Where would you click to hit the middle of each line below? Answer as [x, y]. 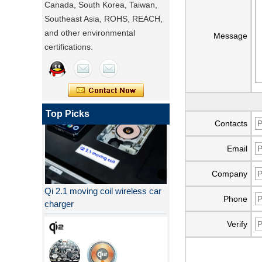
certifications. [69, 47]
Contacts [231, 123]
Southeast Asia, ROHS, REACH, [104, 19]
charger [59, 193]
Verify [237, 224]
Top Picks [68, 114]
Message [230, 36]
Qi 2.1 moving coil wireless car [103, 180]
